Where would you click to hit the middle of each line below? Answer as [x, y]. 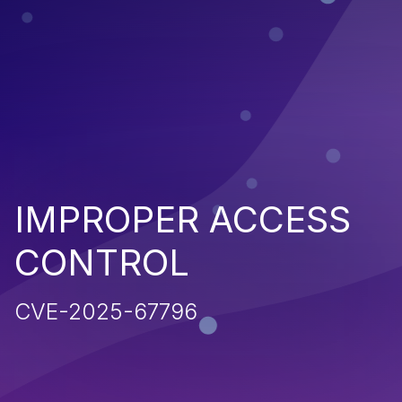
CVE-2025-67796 [106, 311]
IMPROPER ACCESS [183, 219]
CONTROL [102, 262]
